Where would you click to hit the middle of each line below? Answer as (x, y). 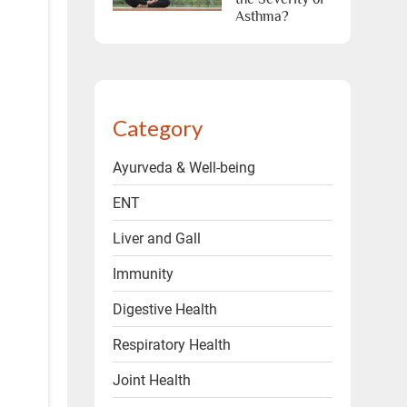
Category (157, 127)
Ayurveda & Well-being (184, 167)
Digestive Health (164, 309)
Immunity (143, 273)
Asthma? (262, 16)
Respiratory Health (171, 344)
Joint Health (151, 380)
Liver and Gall (156, 238)
